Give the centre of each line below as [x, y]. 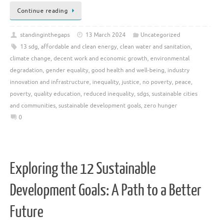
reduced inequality [109, 94]
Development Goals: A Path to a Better [106, 190]
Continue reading [42, 11]
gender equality [67, 70]
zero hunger [161, 106]
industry [179, 70]
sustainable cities [175, 94]
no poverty [157, 82]
